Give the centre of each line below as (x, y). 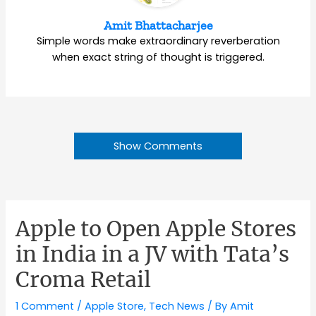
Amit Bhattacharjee (158, 25)
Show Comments (158, 146)
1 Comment (45, 306)
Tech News (177, 306)
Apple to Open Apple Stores (156, 228)
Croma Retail (84, 279)
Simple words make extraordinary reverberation (158, 41)
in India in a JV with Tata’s (153, 254)
